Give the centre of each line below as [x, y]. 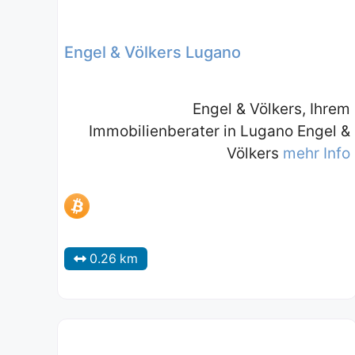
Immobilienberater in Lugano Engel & [219, 131]
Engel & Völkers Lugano [153, 52]
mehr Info [316, 153]
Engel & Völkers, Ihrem [271, 109]
